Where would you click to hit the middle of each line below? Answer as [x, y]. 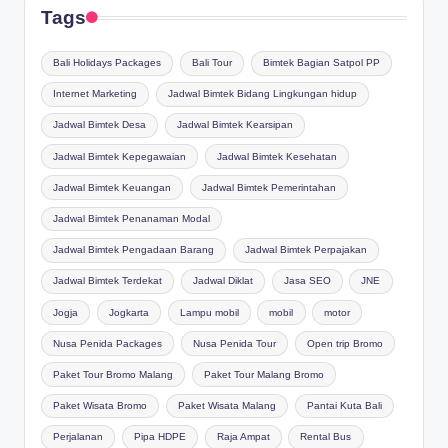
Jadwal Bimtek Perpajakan [305, 250]
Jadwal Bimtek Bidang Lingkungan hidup [262, 94]
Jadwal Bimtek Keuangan [112, 187]
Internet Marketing [95, 94]
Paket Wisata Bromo [100, 406]
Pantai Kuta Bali [344, 406]
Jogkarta [128, 312]
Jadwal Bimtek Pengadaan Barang [134, 250]
